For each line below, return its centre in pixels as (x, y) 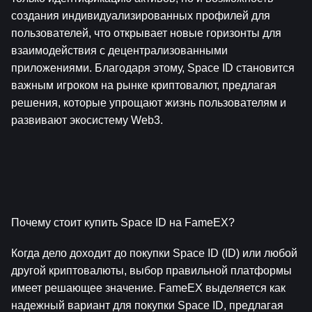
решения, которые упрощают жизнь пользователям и (149, 102)
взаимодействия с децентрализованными (119, 50)
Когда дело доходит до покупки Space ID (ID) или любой (154, 253)
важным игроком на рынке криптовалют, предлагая (144, 85)
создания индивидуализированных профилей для (141, 15)
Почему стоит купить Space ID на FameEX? (123, 222)
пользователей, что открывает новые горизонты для (146, 33)
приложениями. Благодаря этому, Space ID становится (153, 68)
